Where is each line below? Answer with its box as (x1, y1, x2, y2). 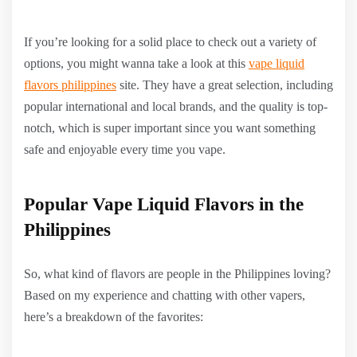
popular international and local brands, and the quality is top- (24, 100, 328, 113)
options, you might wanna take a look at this (24, 57, 249, 70)
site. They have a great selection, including (116, 78, 333, 92)
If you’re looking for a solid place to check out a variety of (24, 35, 316, 49)
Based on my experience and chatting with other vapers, (24, 288, 305, 302)
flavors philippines (24, 78, 116, 92)
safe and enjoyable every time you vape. (24, 143, 226, 156)
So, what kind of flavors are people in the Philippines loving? (24, 267, 331, 280)
